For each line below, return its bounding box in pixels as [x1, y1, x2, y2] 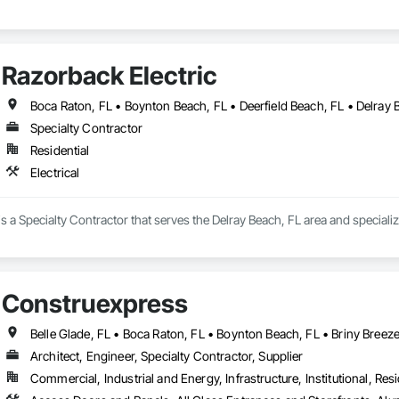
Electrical [29, 165, 80, 181]
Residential [29, 142, 90, 159]
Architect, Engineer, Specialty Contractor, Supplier [29, 348, 304, 364]
